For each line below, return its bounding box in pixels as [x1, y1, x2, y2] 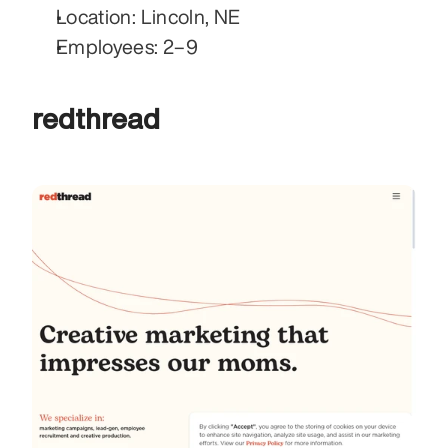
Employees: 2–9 [56, 35, 198, 57]
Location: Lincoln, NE [56, 5, 241, 27]
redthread [32, 103, 160, 133]
